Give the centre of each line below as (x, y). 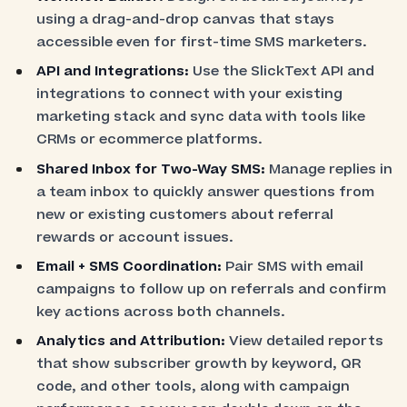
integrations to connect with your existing (190, 94)
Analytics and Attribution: (131, 342)
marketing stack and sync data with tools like (201, 117)
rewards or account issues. (135, 237)
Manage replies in (329, 169)
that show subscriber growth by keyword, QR (199, 364)
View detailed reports (305, 342)
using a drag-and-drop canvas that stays (186, 20)
